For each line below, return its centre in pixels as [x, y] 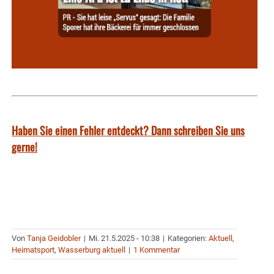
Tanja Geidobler [54, 238]
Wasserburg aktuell [92, 250]
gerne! [24, 146]
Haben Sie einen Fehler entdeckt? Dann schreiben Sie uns [128, 130]
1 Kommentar [157, 250]
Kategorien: [188, 238]
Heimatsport [33, 250]
